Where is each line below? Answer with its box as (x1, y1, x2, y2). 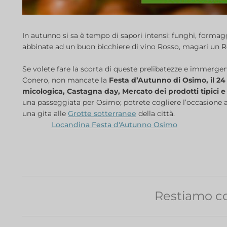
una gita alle (22, 109, 68, 119)
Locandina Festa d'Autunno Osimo (51, 120, 177, 130)
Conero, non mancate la (22, 75, 109, 85)
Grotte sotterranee (68, 109, 136, 119)
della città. (136, 109, 175, 119)
